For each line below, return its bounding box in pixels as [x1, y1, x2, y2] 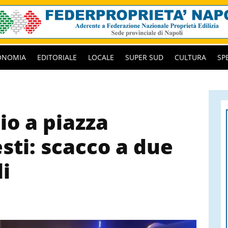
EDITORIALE [37, 52, 77, 62]
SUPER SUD [125, 52, 163, 62]
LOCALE [88, 52, 114, 62]
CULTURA [175, 52, 206, 62]
